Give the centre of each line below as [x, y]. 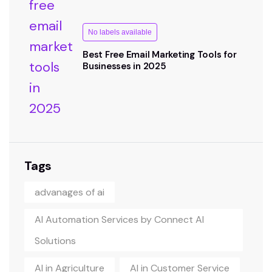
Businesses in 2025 [124, 66]
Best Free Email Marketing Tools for [160, 55]
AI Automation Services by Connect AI [119, 220]
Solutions [55, 241]
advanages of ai [70, 192]
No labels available [120, 32]
